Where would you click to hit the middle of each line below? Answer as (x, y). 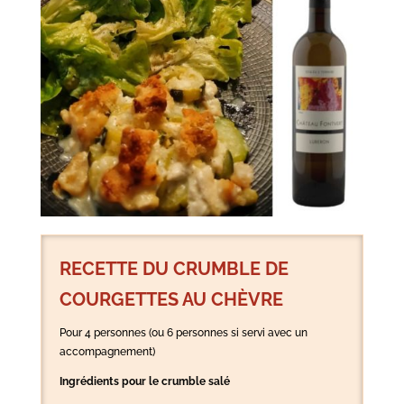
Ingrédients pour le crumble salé (144, 381)
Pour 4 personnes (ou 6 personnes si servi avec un (183, 332)
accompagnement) (107, 351)
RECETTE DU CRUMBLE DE (174, 268)
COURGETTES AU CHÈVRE (171, 299)
